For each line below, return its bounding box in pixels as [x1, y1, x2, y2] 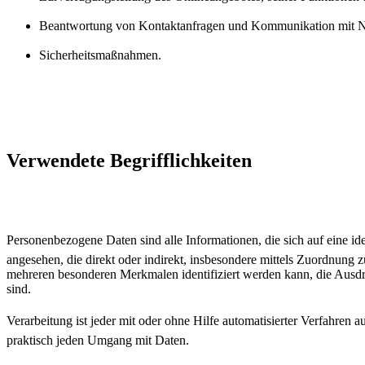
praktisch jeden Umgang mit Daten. [7, 333, 189, 348]
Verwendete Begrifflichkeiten [7, 150, 252, 172]
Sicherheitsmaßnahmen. [39, 47, 161, 62]
